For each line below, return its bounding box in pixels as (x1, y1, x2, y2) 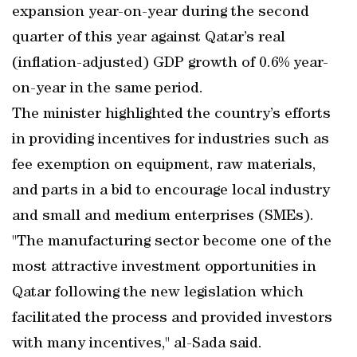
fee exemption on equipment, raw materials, (12, 158, 316, 174)
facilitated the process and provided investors (12, 311, 332, 327)
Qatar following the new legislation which (12, 285, 304, 301)
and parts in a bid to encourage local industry (12, 183, 330, 199)
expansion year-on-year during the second (12, 5, 309, 21)
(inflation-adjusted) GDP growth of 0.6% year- (12, 56, 328, 72)
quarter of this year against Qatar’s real (12, 30, 285, 46)
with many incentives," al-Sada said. (12, 336, 262, 352)
